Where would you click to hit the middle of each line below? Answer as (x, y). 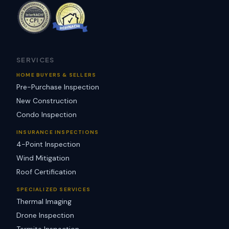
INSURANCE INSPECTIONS (58, 132)
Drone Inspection (45, 215)
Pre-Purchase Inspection (58, 87)
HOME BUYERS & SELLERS (56, 75)
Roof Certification (46, 172)
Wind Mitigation (43, 158)
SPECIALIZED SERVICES (53, 189)
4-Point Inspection (48, 144)
